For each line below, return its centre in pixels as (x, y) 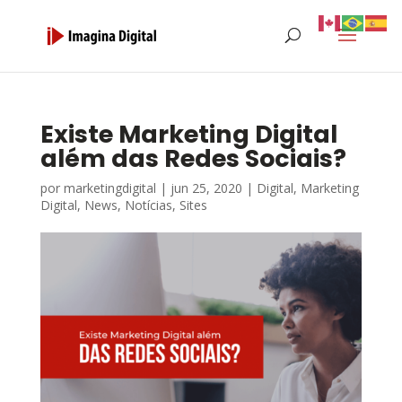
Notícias (148, 205)
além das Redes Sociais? (193, 158)
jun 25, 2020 (206, 188)
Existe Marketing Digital (188, 134)
